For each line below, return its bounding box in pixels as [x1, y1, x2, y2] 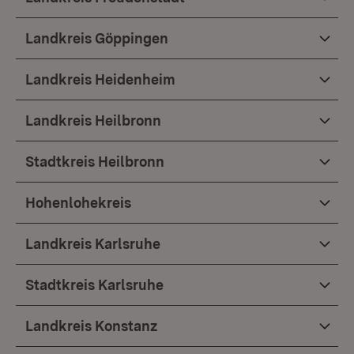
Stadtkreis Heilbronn [25, 153, 164, 170]
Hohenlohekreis [25, 194, 131, 211]
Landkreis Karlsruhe [25, 235, 160, 252]
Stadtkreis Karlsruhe [25, 277, 164, 293]
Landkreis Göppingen [25, 30, 168, 47]
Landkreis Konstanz [25, 318, 157, 334]
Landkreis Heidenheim [25, 71, 175, 88]
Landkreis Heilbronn [25, 112, 161, 129]
